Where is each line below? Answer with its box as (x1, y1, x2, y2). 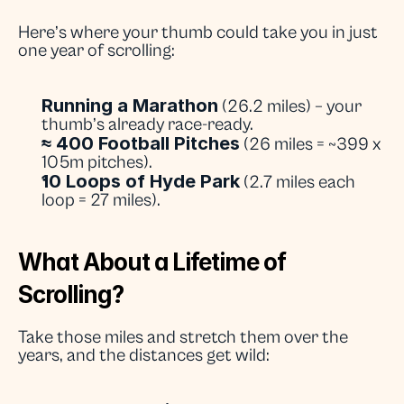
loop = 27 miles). (41, 190, 161, 211)
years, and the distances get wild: (18, 345, 270, 366)
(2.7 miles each (240, 172, 355, 193)
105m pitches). (41, 152, 152, 173)
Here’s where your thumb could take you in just (18, 23, 378, 43)
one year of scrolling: (18, 41, 175, 61)
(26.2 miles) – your (218, 96, 362, 117)
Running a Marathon (41, 95, 218, 116)
